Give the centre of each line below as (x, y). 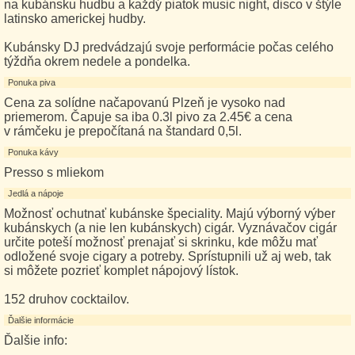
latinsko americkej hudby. (75, 19)
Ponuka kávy (33, 152)
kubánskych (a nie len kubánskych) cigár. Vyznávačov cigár (170, 228)
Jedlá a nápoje (36, 193)
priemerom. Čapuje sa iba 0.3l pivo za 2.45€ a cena (148, 117)
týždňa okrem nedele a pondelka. (97, 61)
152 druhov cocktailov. (67, 299)
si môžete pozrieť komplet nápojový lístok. (121, 271)
